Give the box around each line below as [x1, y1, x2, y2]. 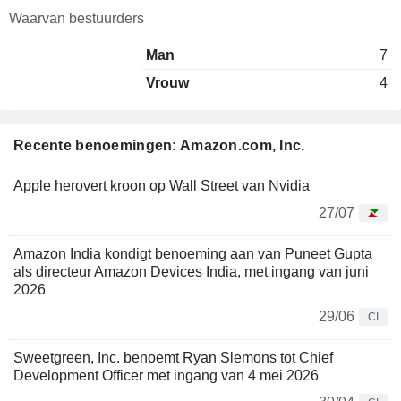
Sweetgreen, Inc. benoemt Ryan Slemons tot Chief [13, 350, 333, 365]
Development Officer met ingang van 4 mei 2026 [13, 368, 319, 383]
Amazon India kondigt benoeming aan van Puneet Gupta [13, 246, 372, 261]
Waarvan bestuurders [9, 11, 144, 26]
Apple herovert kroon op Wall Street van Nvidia [13, 178, 310, 193]
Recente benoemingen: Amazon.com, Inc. [13, 138, 305, 153]
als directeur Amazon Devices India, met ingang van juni [13, 264, 369, 279]
